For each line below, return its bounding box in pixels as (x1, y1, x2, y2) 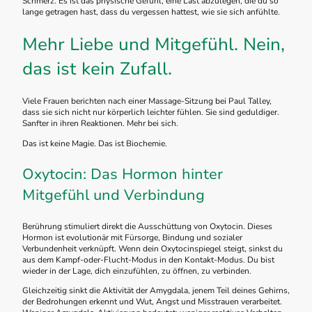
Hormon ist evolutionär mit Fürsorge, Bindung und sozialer (22, 231, 242, 243)
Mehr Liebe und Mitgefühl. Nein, (22, 32, 285, 57)
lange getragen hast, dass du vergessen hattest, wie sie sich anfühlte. (22, 6, 280, 18)
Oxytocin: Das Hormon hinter (22, 164, 223, 185)
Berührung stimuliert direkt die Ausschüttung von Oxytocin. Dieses (22, 220, 272, 232)
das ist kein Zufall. (22, 56, 172, 81)
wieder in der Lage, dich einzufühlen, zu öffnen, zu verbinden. (22, 265, 251, 276)
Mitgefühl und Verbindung (22, 185, 205, 206)
